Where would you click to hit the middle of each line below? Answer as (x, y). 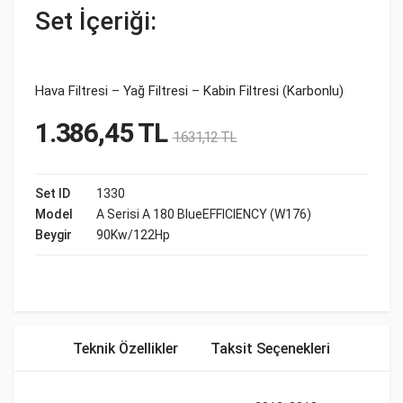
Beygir (54, 235)
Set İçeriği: (96, 21)
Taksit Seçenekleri (270, 349)
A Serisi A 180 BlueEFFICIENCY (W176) (204, 214)
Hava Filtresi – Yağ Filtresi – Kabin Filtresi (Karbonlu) (189, 91)
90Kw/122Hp (133, 235)
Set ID (53, 193)
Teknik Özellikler (125, 349)
